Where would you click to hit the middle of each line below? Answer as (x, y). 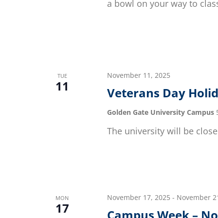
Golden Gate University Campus (161, 112)
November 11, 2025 (138, 75)
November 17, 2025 (138, 197)
